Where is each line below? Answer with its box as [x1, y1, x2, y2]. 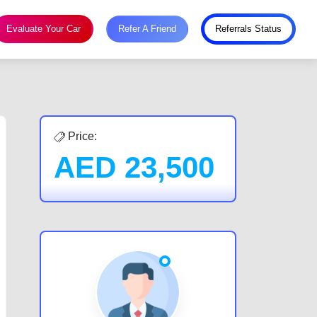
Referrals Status [215, 24, 282, 35]
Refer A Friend [118, 24, 176, 35]
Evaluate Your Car [6, 24, 81, 35]
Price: [65, 129, 97, 142]
